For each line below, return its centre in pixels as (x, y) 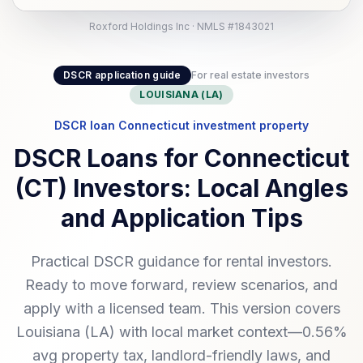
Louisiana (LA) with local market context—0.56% (181, 331)
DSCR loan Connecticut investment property (181, 125)
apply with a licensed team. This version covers (181, 308)
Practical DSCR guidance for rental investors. (181, 261)
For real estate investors (250, 75)
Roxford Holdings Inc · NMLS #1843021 (181, 26)
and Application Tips (181, 218)
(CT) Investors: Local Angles (181, 188)
